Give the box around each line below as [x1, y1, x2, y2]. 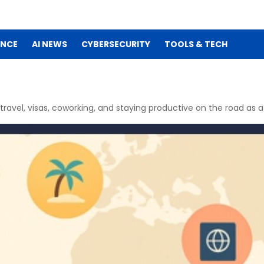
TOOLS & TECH [164, 38, 227, 50]
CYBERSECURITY [81, 38, 150, 50]
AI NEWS [32, 38, 67, 50]
